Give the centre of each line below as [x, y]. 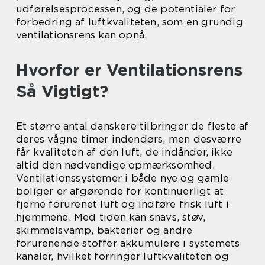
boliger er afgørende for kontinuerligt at [120, 191]
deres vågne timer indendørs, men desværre [129, 139]
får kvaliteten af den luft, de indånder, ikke [125, 152]
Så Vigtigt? [62, 91]
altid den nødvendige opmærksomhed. [115, 165]
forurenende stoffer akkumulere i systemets [128, 243]
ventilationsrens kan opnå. [82, 35]
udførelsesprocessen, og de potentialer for [126, 9]
